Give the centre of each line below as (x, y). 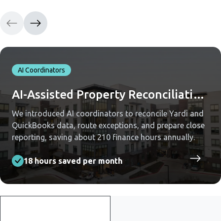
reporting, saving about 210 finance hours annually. (103, 137)
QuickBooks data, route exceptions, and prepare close (108, 125)
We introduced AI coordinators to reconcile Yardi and (108, 113)
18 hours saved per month (73, 161)
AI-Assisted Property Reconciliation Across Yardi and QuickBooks (199, 94)
